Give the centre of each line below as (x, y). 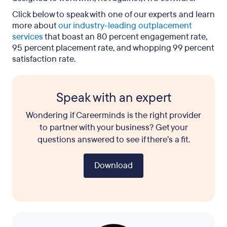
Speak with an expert (113, 98)
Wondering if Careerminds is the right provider (113, 115)
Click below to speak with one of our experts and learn (113, 14)
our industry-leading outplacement (125, 26)
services (28, 37)
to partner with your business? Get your (113, 127)
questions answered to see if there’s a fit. (113, 140)
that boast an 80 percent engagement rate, (125, 37)
